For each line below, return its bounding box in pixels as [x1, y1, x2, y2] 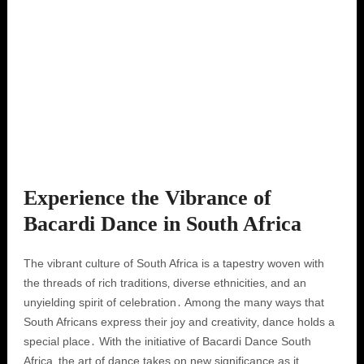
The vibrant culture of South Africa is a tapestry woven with [23, 257, 324, 270]
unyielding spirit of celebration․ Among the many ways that [23, 296, 324, 309]
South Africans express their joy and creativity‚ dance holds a [23, 315, 335, 328]
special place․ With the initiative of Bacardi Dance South [23, 335, 311, 348]
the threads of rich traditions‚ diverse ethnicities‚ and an [23, 276, 306, 289]
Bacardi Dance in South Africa [23, 212, 301, 236]
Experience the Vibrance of [23, 186, 271, 210]
